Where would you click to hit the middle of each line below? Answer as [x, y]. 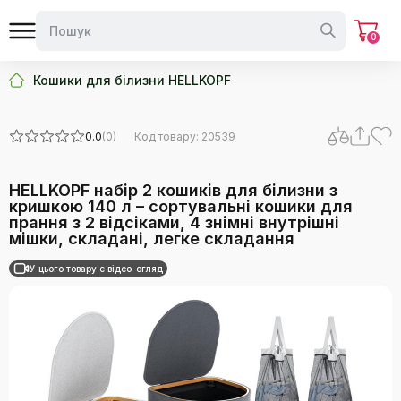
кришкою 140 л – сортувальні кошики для [181, 206]
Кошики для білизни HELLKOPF [132, 80]
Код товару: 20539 [185, 136]
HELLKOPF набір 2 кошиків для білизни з [173, 190]
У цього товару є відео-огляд [96, 269]
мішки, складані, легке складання [152, 239]
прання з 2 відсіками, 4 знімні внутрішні [174, 222]
